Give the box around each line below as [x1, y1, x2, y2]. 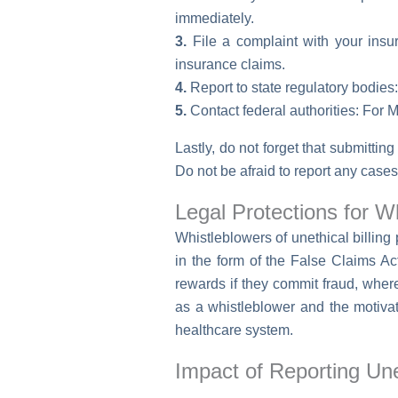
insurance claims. [175, 56, 285, 72]
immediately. [175, 10, 254, 26]
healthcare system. [175, 322, 293, 338]
